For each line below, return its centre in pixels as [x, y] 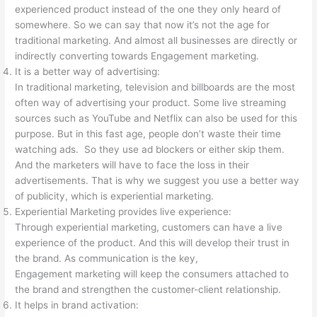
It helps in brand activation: [77, 305]
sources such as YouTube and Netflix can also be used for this [156, 118]
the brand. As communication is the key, [107, 258]
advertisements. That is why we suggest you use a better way [157, 180]
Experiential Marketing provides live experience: [123, 212]
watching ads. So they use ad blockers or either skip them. [150, 149]
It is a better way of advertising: [88, 71]
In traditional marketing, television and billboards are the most [155, 87]
